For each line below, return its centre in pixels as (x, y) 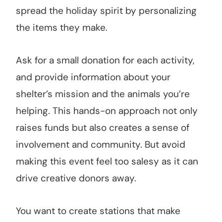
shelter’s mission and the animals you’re (103, 94)
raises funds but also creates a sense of (103, 128)
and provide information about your (93, 77)
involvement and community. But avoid (101, 145)
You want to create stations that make (98, 211)
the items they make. (62, 28)
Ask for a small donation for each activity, (105, 60)
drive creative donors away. (76, 178)
